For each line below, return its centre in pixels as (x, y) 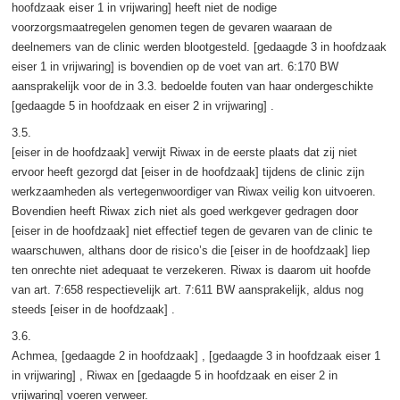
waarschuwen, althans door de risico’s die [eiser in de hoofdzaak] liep (190, 250)
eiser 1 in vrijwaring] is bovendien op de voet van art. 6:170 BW (175, 66)
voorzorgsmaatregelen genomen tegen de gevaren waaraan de (171, 27)
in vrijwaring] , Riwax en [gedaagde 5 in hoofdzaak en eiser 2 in (174, 375)
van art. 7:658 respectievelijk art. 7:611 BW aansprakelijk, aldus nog (187, 289)
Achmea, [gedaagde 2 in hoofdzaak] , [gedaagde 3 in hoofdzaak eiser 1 (196, 355)
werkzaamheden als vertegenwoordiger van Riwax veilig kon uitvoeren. (193, 191)
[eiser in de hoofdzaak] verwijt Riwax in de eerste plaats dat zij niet (184, 152)
